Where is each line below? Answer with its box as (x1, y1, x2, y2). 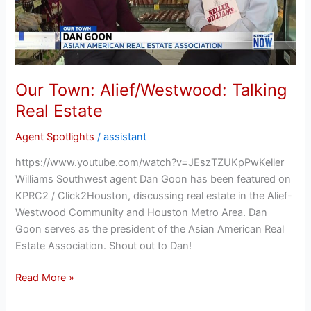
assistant (103, 130, 147, 143)
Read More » (15, 271, 75, 285)
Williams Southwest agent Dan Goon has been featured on (15, 173, 292, 186)
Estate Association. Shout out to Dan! (15, 239, 192, 253)
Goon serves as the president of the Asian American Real (15, 223, 285, 236)
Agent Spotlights (15, 130, 95, 143)
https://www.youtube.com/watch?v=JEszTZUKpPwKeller (15, 156, 285, 169)
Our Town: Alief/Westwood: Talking (15, 80, 287, 101)
